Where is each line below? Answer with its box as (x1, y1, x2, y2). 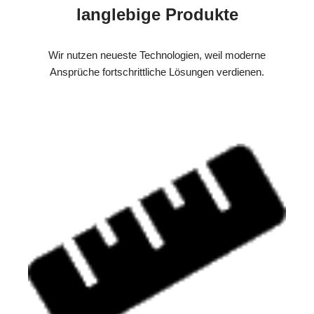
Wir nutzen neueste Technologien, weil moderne (48, 49, 266, 62)
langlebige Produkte (76, 5, 238, 25)
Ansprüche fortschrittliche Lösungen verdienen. (50, 66, 264, 78)
